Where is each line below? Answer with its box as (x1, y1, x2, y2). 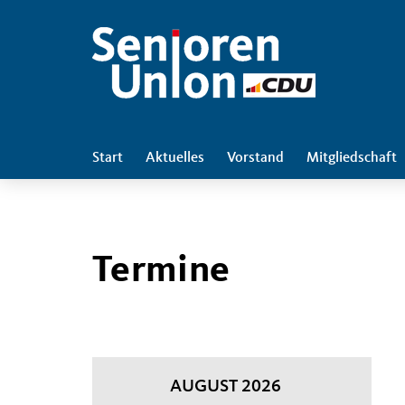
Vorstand (227, 151, 284, 165)
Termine (92, 252, 231, 290)
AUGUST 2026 (170, 378, 282, 396)
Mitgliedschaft (306, 151, 397, 165)
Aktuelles (146, 151, 204, 165)
